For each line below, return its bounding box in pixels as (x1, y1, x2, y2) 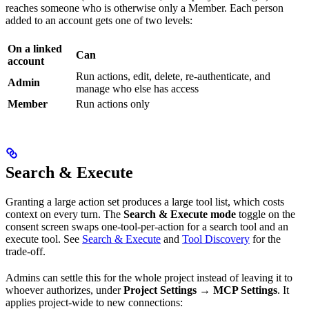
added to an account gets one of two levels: (6, 14, 192, 27)
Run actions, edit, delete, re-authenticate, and (76, 70, 270, 83)
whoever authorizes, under (6, 284, 123, 297)
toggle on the (236, 208, 295, 221)
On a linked (8, 43, 62, 55)
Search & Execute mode (123, 208, 236, 221)
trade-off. (6, 246, 46, 258)
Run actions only (76, 98, 150, 110)
